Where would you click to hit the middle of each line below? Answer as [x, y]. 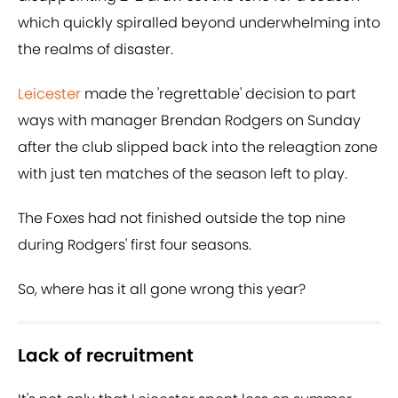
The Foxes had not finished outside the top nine [182, 219]
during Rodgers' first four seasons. [135, 245]
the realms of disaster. [96, 50]
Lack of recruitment [106, 356]
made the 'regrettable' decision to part [219, 94]
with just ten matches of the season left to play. [183, 174]
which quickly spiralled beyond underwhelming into [199, 23]
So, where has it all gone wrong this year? [162, 290]
